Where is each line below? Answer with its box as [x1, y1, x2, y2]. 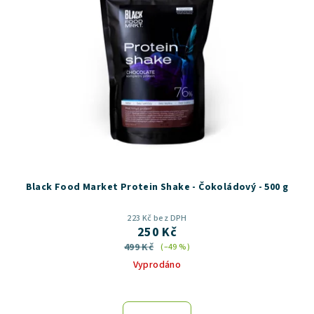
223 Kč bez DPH [127, 212, 187, 225]
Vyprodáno [132, 258, 182, 273]
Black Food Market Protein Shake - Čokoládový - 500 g [25, 180, 289, 195]
